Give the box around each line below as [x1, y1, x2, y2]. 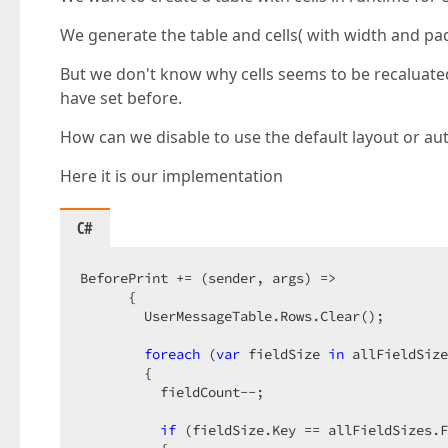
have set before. [60, 87, 182, 109]
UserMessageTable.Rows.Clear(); [80, 307, 400, 325]
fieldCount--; [80, 383, 280, 401]
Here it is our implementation [60, 165, 283, 187]
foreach [144, 345, 200, 363]
